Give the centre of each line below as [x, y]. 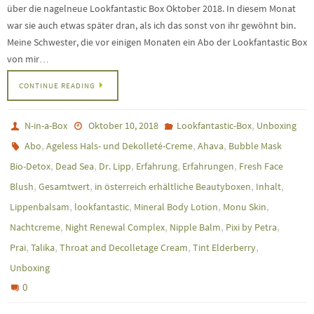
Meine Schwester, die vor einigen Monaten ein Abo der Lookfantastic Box [157, 43]
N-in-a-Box [46, 126]
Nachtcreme [35, 227]
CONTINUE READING [57, 86]
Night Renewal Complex [115, 227]
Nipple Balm [195, 227]
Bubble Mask [255, 146]
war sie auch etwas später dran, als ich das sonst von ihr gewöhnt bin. [151, 26]
